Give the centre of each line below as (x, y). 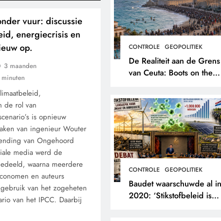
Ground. (144, 84)
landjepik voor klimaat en (173, 207)
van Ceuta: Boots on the (170, 73)
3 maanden (20, 66)
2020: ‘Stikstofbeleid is (170, 195)
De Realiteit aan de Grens (174, 61)
